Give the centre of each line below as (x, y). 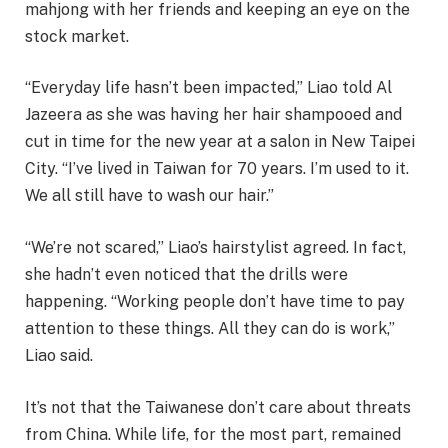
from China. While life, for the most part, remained (213, 434)
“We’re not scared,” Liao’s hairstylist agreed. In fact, (215, 247)
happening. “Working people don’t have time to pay (215, 301)
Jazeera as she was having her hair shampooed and (213, 115)
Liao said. (59, 355)
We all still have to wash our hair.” (149, 196)
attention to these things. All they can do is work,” (210, 328)
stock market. (77, 36)
